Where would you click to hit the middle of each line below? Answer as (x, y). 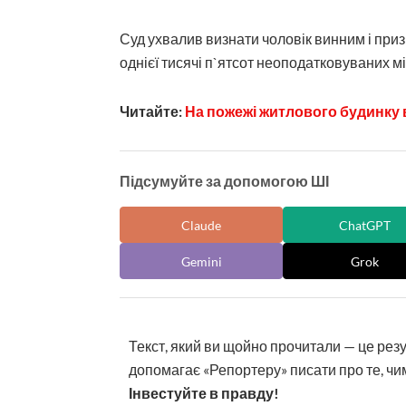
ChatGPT (364, 225)
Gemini (201, 261)
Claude (201, 225)
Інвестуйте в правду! (204, 393)
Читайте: (152, 111)
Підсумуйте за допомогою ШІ (224, 181)
